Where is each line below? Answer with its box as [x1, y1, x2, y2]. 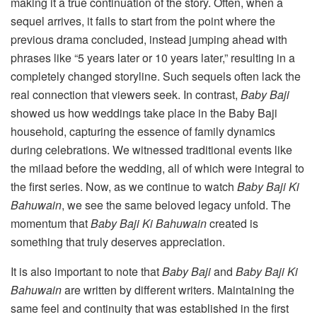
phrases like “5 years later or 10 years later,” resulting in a [11, 50, 295, 67]
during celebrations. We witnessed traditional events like [11, 142, 292, 158]
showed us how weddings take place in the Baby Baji [11, 105, 277, 122]
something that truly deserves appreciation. [11, 234, 225, 250]
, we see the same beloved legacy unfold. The [62, 197, 291, 214]
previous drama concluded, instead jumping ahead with [11, 31, 287, 48]
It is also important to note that [11, 263, 162, 280]
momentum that [11, 215, 91, 232]
